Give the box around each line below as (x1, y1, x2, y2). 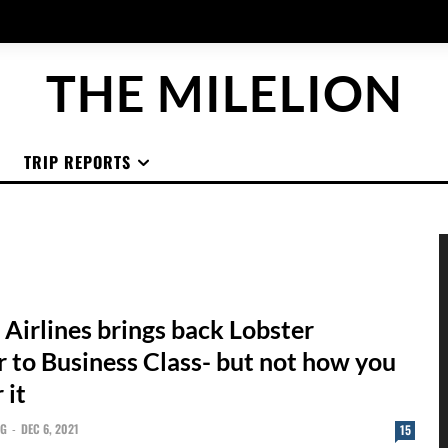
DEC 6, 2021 (20, 420, 79, 437)
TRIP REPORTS (24, 150, 131, 174)
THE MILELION (45, 63, 403, 123)
